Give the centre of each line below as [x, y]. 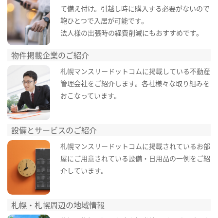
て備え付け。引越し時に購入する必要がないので [135, 9]
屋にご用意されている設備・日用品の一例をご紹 [135, 158]
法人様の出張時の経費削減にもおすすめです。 [131, 33]
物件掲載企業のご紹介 [50, 55]
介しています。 [84, 170]
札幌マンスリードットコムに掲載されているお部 [135, 146]
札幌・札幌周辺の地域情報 [58, 205]
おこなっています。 [90, 95]
